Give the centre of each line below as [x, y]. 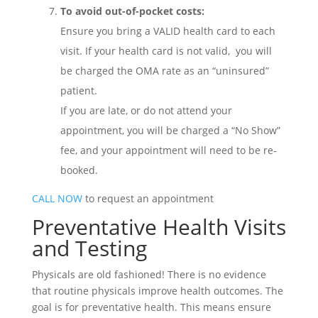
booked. [79, 170]
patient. [78, 90]
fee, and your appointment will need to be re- [168, 150]
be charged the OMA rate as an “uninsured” [164, 70]
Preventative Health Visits [159, 226]
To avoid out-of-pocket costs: [132, 11]
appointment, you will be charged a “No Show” [170, 130]
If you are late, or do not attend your [146, 110]
